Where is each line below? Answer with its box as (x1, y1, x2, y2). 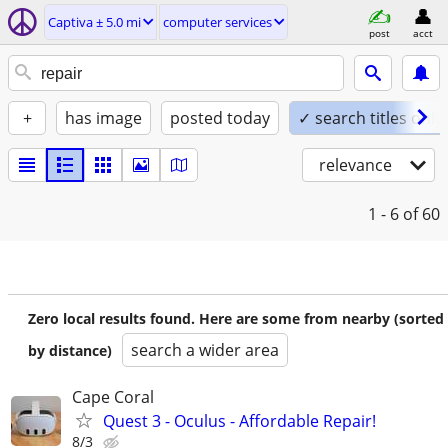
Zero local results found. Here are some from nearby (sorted (28, 309, 444, 328)
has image (65, 107, 142, 129)
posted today (170, 107, 270, 129)
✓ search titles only (298, 107, 443, 129)
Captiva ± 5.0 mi (48, 13, 141, 31)
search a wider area (131, 339, 279, 361)
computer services (163, 13, 272, 31)
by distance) (28, 341, 112, 360)
